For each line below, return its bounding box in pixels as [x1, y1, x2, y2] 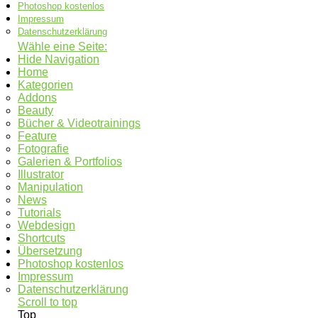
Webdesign [18, 219, 75, 231]
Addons [18, 91, 57, 104]
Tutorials [18, 206, 61, 219]
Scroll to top [18, 295, 77, 308]
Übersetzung [18, 244, 82, 257]
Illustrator [18, 168, 64, 180]
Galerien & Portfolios [18, 155, 122, 168]
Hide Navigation [18, 53, 99, 65]
